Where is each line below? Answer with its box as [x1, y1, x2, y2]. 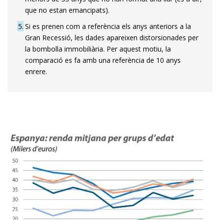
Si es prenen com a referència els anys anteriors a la [25, 21, 191, 31]
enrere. [25, 66, 47, 76]
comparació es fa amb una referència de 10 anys [25, 55, 181, 65]
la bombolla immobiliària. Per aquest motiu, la [25, 44, 171, 54]
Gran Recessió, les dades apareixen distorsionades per [25, 32, 198, 42]
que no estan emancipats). [25, 5, 110, 15]
